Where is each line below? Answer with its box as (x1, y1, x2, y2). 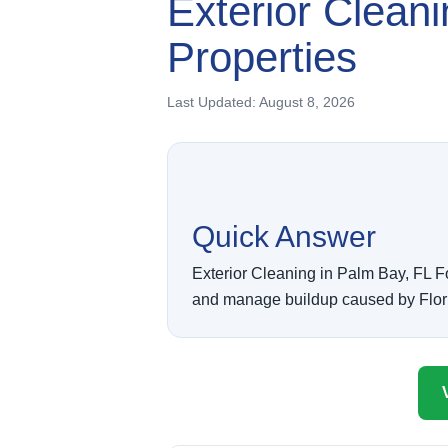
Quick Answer (192, 219, 376, 253)
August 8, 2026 (259, 93, 355, 110)
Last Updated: (167, 93, 259, 110)
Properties (167, 33, 357, 81)
